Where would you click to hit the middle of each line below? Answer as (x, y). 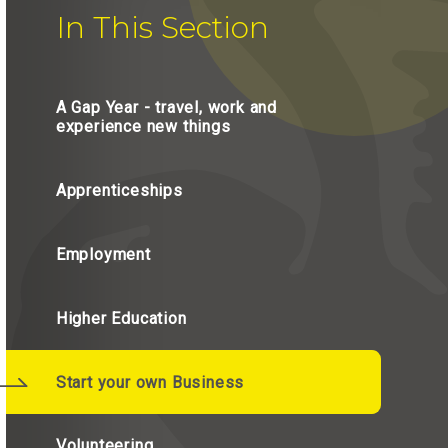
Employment (103, 254)
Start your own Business (150, 382)
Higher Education (121, 318)
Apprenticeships (119, 191)
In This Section (162, 27)
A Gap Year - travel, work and (166, 108)
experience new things (143, 127)
